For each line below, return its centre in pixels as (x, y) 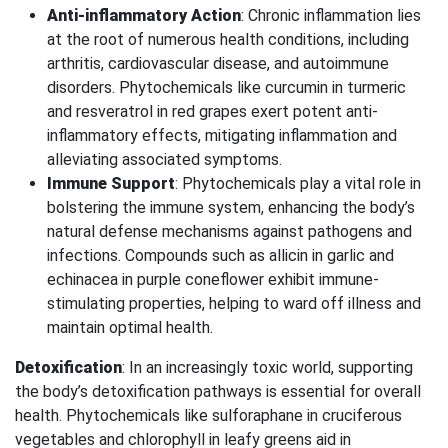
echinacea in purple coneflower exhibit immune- (213, 279)
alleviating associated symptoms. (164, 159)
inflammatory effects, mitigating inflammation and (222, 135)
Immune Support (111, 183)
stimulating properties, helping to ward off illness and (234, 303)
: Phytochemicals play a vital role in (298, 183)
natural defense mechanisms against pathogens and (229, 231)
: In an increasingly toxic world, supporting (267, 367)
